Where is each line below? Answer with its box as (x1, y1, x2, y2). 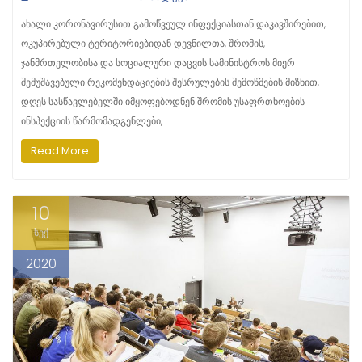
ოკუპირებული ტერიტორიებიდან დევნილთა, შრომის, (21, 36, 265, 50)
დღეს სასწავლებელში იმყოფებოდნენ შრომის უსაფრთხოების (21, 94, 305, 108)
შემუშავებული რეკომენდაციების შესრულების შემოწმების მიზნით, (21, 74, 319, 89)
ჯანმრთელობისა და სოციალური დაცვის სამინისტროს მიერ (21, 55, 295, 69)
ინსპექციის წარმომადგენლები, (21, 113, 162, 128)
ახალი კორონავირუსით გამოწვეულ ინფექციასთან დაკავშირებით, (21, 16, 326, 31)
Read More (31, 142, 89, 158)
